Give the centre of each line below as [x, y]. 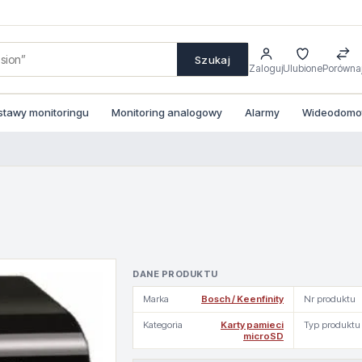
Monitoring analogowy [167, 112]
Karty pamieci [252, 325]
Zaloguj [266, 68]
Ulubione [303, 68]
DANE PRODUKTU [175, 274]
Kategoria [163, 325]
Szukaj [213, 59]
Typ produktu [332, 325]
